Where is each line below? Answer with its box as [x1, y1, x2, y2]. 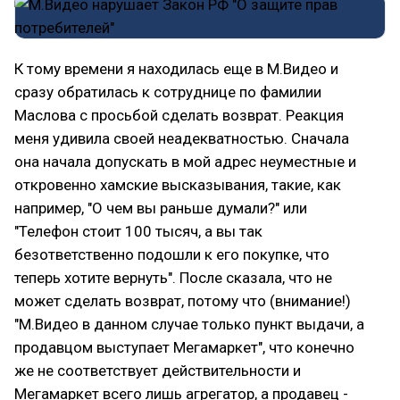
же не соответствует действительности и [14, 362, 301, 379]
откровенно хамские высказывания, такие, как [14, 176, 341, 194]
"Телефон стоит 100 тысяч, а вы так [14, 222, 262, 240]
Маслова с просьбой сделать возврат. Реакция [14, 106, 344, 124]
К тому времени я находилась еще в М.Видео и [14, 60, 338, 78]
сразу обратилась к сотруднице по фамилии [14, 83, 321, 101]
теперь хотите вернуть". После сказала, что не [14, 269, 332, 287]
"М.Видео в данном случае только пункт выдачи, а [14, 315, 364, 333]
